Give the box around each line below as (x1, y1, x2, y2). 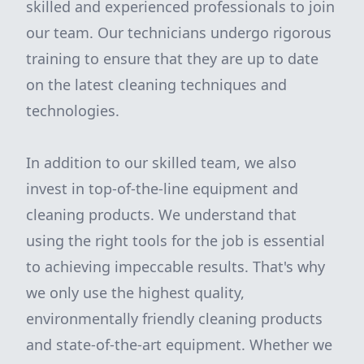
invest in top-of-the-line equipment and (26, 179, 298, 198)
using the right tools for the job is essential (26, 231, 325, 250)
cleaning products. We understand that (26, 205, 297, 224)
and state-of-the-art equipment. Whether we (26, 335, 332, 354)
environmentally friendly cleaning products (26, 309, 323, 328)
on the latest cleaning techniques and (26, 75, 287, 94)
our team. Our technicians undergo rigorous (26, 23, 331, 42)
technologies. (26, 101, 119, 120)
